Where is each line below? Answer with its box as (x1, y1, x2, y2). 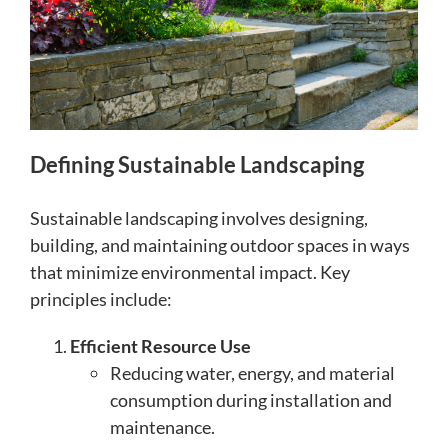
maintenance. (110, 415, 215, 438)
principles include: (30, 287, 172, 310)
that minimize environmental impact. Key (30, 260, 350, 283)
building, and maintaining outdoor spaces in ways (30, 233, 410, 256)
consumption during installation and (110, 388, 392, 411)
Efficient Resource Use (70, 334, 251, 357)
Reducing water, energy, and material (110, 361, 395, 384)
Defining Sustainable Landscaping (30, 150, 364, 178)
